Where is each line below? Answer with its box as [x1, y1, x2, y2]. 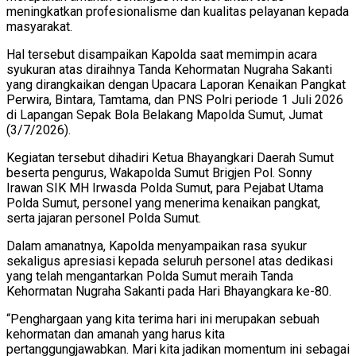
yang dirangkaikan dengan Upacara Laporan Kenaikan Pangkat [6, 77, 346, 92]
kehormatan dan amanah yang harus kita [6, 327, 225, 342]
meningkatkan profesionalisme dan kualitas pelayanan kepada [6, 4, 349, 19]
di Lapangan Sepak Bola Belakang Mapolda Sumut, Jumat [6, 107, 323, 122]
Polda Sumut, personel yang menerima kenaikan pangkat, [6, 195, 320, 211]
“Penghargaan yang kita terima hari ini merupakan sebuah [6, 311, 319, 327]
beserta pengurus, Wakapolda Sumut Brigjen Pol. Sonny [6, 165, 312, 180]
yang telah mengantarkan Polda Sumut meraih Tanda [6, 269, 293, 284]
